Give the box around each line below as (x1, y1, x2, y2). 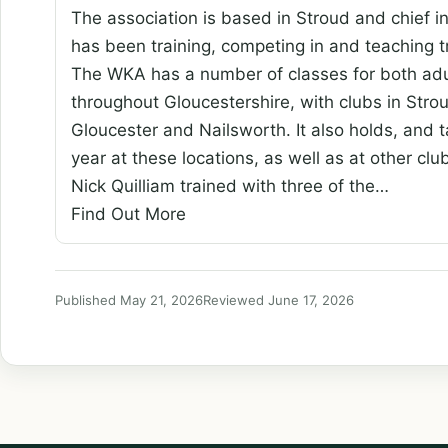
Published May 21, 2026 (55, 291, 203, 308)
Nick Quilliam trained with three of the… (71, 175, 389, 196)
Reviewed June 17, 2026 (203, 291, 354, 308)
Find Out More (71, 203, 186, 224)
